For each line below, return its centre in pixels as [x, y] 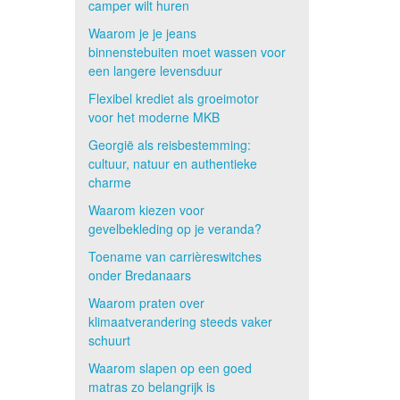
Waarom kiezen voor [146, 210]
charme [109, 182]
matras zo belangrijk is [151, 387]
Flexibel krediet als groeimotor [173, 98]
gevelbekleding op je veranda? [175, 229]
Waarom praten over [146, 303]
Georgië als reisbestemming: [169, 145]
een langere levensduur [155, 71]
